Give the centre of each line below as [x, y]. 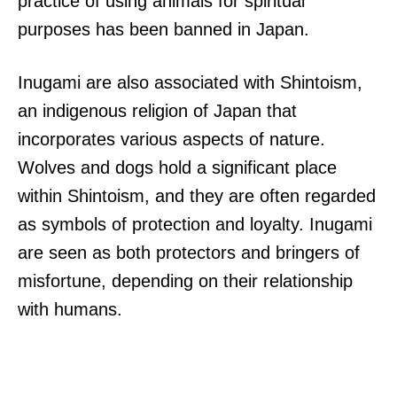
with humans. [70, 309]
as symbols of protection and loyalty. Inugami [195, 224]
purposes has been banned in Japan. [163, 29]
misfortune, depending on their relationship [185, 280]
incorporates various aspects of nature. [171, 139]
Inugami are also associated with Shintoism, [190, 82]
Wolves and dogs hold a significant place [177, 167]
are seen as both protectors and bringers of [189, 252]
